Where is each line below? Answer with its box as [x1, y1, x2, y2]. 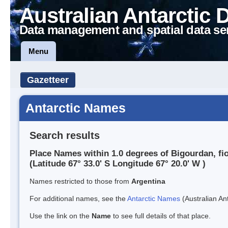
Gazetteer [27, 75, 69, 85]
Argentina [131, 177, 165, 186]
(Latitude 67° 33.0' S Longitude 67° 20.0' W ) [30, 159, 206, 169]
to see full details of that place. [111, 212, 211, 220]
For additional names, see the [30, 194, 127, 203]
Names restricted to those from [30, 177, 131, 186]
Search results [30, 129, 100, 141]
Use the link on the [30, 212, 92, 220]
